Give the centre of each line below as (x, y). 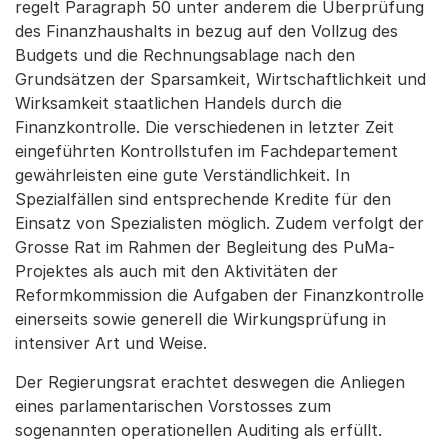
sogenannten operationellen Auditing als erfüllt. (198, 430)
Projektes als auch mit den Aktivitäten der (176, 271)
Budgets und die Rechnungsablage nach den (185, 55)
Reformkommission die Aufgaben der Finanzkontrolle (219, 295)
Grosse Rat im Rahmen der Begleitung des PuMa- (205, 247)
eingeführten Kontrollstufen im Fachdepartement (206, 151)
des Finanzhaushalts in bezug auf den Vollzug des (206, 31)
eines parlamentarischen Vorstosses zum (173, 406)
